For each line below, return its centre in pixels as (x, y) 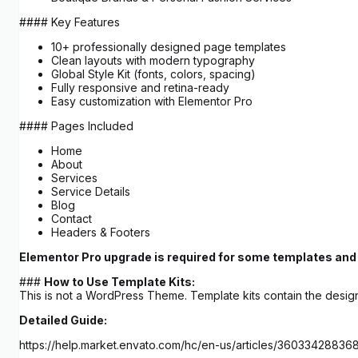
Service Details (91, 192)
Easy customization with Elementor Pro (152, 101)
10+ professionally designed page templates (169, 47)
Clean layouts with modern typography (153, 61)
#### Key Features (70, 22)
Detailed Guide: (63, 320)
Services (74, 178)
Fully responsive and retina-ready (140, 88)
